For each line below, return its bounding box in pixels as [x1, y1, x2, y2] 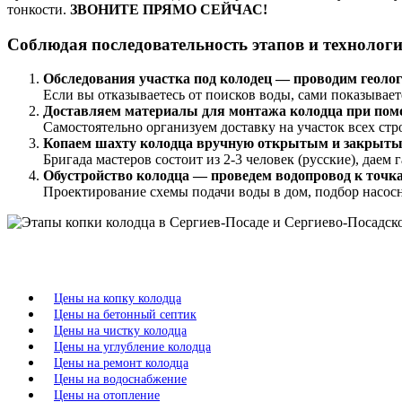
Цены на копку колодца [54, 292, 181, 306]
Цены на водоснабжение [54, 372, 187, 387]
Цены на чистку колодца [54, 324, 187, 338]
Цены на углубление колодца [54, 340, 211, 354]
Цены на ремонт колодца [54, 356, 188, 371]
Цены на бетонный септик [54, 308, 197, 322]
